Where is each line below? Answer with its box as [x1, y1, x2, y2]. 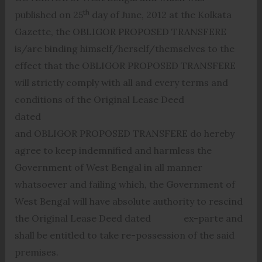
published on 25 [14, 8, 83, 20]
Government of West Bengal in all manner [14, 161, 202, 173]
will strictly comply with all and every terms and [14, 76, 228, 88]
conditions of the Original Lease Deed [14, 93, 184, 105]
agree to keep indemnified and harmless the [14, 144, 212, 156]
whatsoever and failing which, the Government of [14, 178, 235, 190]
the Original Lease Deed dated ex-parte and [14, 212, 243, 224]
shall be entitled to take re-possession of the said [14, 229, 235, 241]
